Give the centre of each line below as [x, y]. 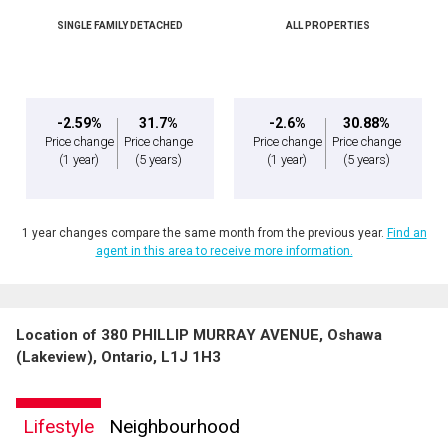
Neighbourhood [174, 427]
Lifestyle [58, 427]
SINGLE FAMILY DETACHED [120, 26]
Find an [406, 233]
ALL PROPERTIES [328, 26]
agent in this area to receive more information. [224, 251]
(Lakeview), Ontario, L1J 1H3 [118, 357]
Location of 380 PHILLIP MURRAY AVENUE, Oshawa [199, 335]
